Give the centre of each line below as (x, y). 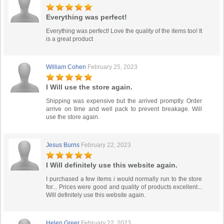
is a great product (70, 39)
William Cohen (66, 67)
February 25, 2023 (113, 67)
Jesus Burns (63, 145)
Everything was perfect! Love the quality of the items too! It (124, 31)
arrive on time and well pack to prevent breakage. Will (124, 109)
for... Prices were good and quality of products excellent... (124, 187)
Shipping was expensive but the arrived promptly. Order (124, 101)
